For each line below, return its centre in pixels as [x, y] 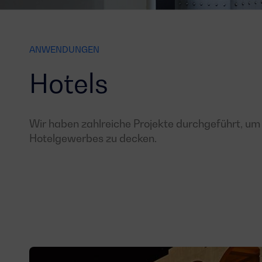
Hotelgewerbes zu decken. [93, 138]
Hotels [69, 83]
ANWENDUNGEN [64, 49]
